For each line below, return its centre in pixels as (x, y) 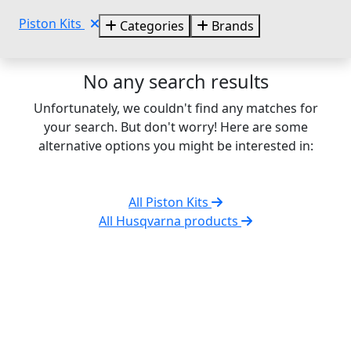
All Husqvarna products (170, 221)
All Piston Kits (170, 202)
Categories (150, 25)
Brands (231, 25)
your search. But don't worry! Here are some (175, 127)
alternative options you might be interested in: (175, 145)
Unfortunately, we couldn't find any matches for (175, 108)
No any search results (175, 81)
